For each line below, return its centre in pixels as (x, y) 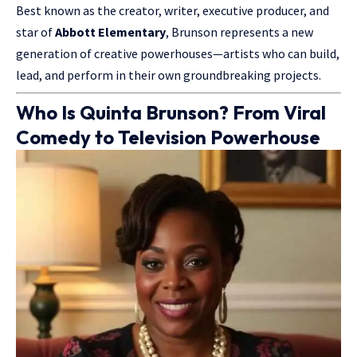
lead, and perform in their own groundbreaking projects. (169, 75)
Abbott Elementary (110, 32)
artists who (254, 54)
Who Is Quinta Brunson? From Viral (171, 113)
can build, (312, 54)
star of (35, 32)
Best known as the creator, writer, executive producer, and (173, 11)
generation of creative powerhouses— (120, 54)
